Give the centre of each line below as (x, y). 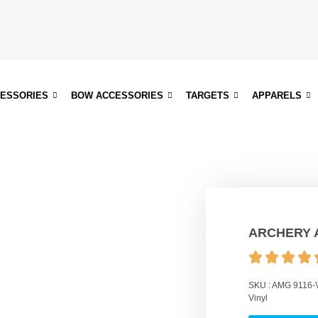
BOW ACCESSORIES (117, 95)
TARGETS (208, 95)
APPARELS (277, 95)
